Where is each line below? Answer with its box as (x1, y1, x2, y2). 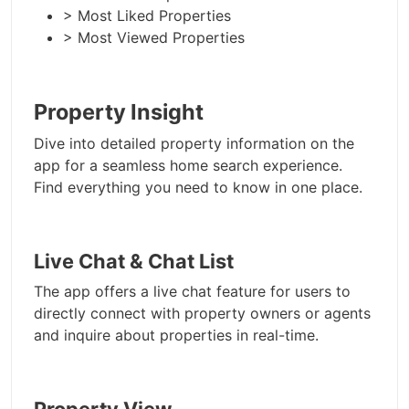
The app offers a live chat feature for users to (34, 282, 351, 301)
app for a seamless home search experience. (34, 156, 342, 175)
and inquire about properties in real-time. (34, 326, 319, 345)
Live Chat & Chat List (34, 249, 234, 274)
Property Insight (34, 99, 204, 126)
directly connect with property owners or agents (34, 304, 371, 323)
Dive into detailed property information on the (34, 134, 354, 153)
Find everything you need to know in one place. (34, 178, 362, 197)
